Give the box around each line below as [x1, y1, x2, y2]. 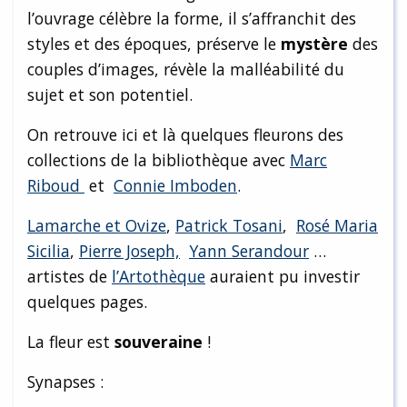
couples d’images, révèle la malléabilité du [27, 57, 344, 80]
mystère [281, 32, 348, 55]
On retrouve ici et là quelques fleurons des [27, 123, 343, 145]
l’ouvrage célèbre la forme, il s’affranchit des [27, 6, 356, 29]
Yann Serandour [189, 239, 309, 262]
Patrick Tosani [175, 213, 283, 236]
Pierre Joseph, [79, 239, 180, 262]
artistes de [27, 264, 112, 287]
